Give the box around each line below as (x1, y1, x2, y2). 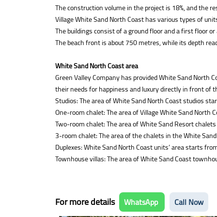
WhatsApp (124, 195, 160, 209)
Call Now (174, 195, 203, 209)
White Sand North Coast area (55, 60, 138, 72)
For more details (55, 194, 117, 210)
